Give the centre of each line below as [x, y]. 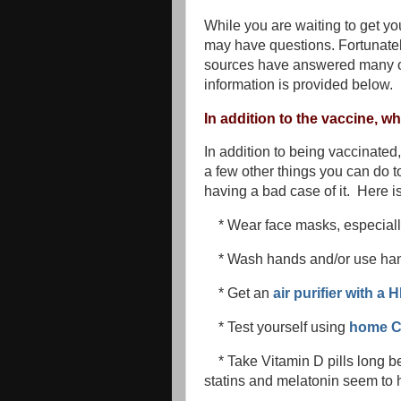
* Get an [246, 293]
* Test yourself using [284, 327]
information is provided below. [299, 84]
